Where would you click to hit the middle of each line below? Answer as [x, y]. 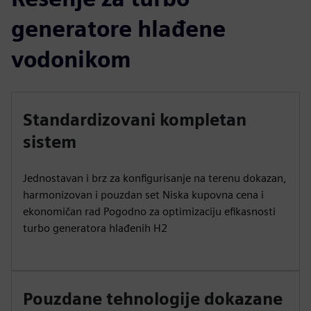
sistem [50, 142]
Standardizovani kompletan [135, 119]
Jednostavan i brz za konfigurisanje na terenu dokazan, [155, 178]
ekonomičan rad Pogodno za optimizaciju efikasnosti [149, 211]
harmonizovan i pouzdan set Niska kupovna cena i [143, 194]
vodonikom [71, 59]
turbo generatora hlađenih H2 [95, 228]
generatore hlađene [118, 28]
